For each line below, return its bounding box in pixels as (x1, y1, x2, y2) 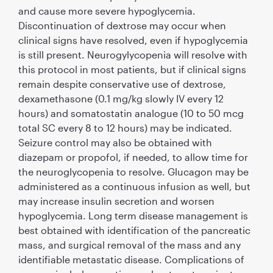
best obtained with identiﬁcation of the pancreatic (18, 224, 250, 236)
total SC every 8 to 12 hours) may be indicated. (18, 121, 232, 133)
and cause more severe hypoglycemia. (18, 4, 196, 16)
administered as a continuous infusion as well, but (18, 180, 250, 192)
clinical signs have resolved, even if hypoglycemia (18, 34, 248, 46)
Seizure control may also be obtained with (18, 136, 212, 148)
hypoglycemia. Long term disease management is (18, 209, 248, 221)
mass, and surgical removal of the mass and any (18, 238, 241, 250)
